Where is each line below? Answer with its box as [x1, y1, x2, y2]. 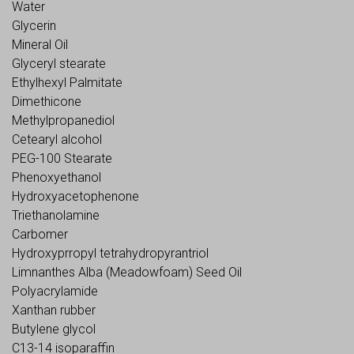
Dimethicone [12, 94, 81, 109]
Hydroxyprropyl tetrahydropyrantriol [12, 246, 209, 261]
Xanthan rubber [12, 303, 96, 318]
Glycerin [12, 18, 56, 33]
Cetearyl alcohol [12, 132, 102, 147]
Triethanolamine [12, 208, 100, 223]
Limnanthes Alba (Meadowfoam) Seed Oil [12, 265, 242, 280]
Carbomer [12, 227, 68, 242]
